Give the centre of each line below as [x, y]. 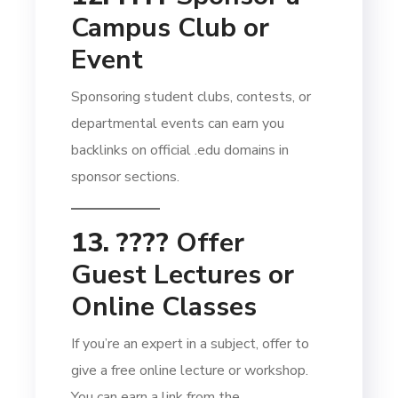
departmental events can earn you [178, 124]
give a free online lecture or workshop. [190, 371]
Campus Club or [171, 28]
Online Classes [164, 307]
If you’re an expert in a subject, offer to [191, 344]
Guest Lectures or [183, 275]
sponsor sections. [126, 177]
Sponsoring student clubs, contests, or [191, 97]
